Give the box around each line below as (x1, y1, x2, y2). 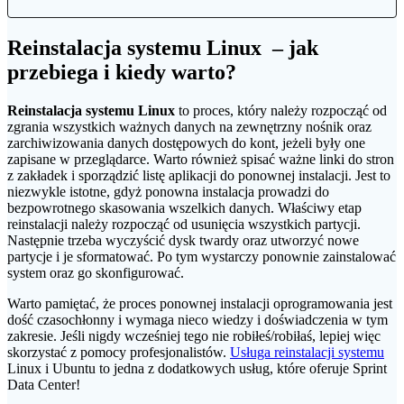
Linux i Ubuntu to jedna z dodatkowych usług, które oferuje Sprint (7, 360, 387, 376)
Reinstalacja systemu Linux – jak (7, 35, 318, 60)
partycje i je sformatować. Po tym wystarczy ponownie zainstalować (7, 248, 396, 264)
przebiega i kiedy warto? (7, 60, 236, 84)
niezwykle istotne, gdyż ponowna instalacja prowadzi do (7, 183, 329, 199)
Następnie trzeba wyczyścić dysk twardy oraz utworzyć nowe (7, 232, 359, 248)
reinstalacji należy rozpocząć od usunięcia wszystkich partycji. (7, 216, 361, 232)
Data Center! (7, 376, 80, 392)
